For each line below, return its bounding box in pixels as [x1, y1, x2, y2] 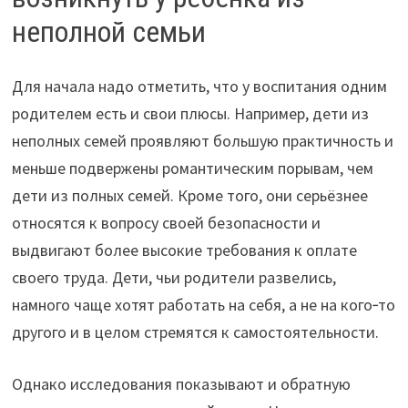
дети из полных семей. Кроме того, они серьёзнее [11, 185, 368, 207]
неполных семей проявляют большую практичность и [11, 130, 393, 152]
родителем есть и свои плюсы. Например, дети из [11, 103, 369, 125]
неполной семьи [11, 14, 206, 49]
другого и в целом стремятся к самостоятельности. [11, 321, 379, 343]
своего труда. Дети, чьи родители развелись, [11, 267, 336, 289]
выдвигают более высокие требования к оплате [11, 240, 357, 261]
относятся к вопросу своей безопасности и [11, 212, 321, 234]
